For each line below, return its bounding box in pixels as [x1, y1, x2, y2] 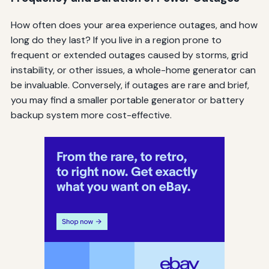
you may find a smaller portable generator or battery [10, 94, 244, 107]
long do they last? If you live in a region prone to [10, 34, 222, 47]
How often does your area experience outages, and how [10, 19, 258, 32]
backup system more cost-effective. [10, 109, 172, 122]
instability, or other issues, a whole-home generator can [10, 64, 256, 77]
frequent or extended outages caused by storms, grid [10, 49, 248, 62]
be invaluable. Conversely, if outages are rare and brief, [10, 79, 249, 92]
